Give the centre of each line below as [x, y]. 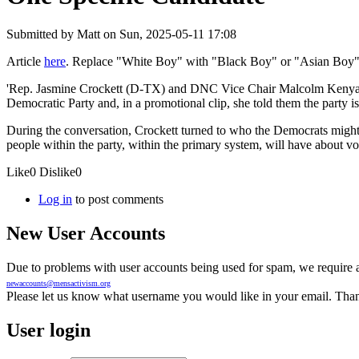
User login [48, 330]
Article [25, 62]
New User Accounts [86, 234]
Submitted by [42, 34]
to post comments [118, 200]
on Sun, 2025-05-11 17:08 [168, 34]
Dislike [57, 172]
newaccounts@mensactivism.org [58, 283]
